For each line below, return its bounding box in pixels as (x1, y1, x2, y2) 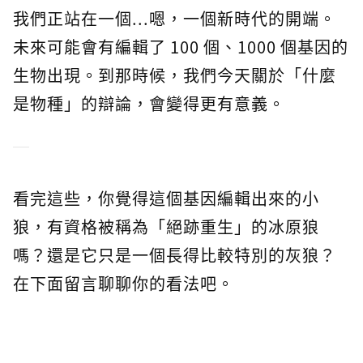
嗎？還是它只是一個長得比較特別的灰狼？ (13, 243, 336, 267)
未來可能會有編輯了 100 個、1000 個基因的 (13, 35, 348, 59)
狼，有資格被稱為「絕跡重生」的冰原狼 (13, 215, 319, 239)
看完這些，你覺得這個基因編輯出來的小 (13, 186, 319, 211)
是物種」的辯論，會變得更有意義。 (13, 92, 285, 116)
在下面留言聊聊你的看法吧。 (13, 271, 234, 296)
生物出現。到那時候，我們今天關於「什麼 (13, 63, 336, 88)
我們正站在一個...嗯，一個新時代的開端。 (13, 6, 336, 31)
